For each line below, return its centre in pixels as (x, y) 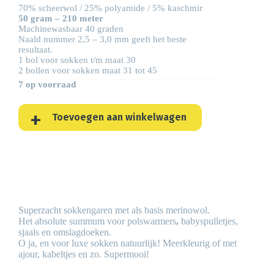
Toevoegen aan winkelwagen (119, 117)
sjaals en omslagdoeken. (65, 232)
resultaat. (35, 50)
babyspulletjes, (208, 221)
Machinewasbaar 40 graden (71, 29)
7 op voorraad (47, 85)
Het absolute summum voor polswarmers (97, 221)
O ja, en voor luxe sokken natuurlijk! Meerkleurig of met (128, 243)
